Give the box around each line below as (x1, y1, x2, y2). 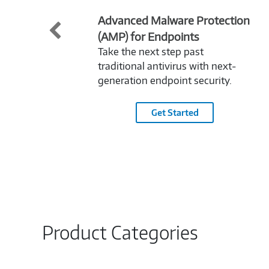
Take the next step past (98, 45, 204, 58)
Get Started (151, 107, 199, 118)
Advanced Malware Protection (98, 13, 250, 27)
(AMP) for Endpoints (98, 29, 199, 43)
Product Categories (42, 220, 198, 244)
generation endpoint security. (98, 74, 232, 86)
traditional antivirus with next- (98, 59, 236, 72)
